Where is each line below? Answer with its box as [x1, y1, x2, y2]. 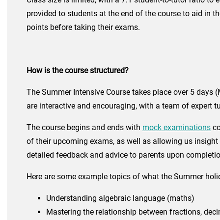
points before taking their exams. [27, 23, 140, 32]
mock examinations [142, 123, 211, 133]
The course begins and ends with [27, 123, 142, 133]
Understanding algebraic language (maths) [46, 193, 194, 203]
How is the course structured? [27, 66, 129, 76]
